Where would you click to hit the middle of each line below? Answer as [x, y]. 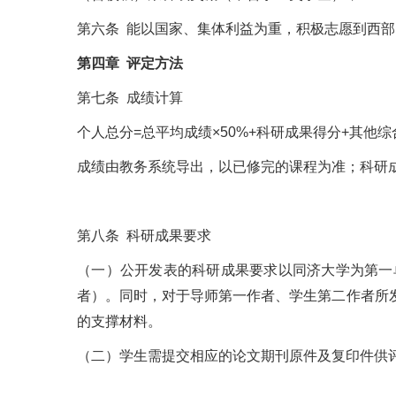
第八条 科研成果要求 [144, 236]
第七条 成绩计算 [130, 98]
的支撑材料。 [119, 321]
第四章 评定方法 [130, 63]
